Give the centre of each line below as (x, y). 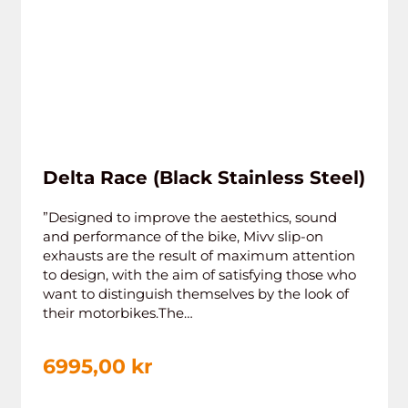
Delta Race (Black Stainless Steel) (204, 178)
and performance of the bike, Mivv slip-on (183, 236)
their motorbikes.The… (117, 313)
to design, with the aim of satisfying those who (199, 275)
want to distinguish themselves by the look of (195, 294)
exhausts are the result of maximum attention (199, 255)
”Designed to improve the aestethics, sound (189, 217)
